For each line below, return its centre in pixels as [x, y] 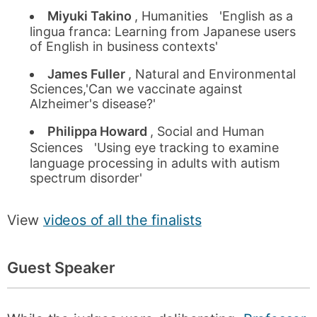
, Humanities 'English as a [214, 16]
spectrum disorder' [86, 178]
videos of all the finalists [122, 220]
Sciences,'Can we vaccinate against [137, 88]
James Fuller [88, 74]
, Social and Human [208, 131]
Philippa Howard [99, 131]
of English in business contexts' [124, 46]
